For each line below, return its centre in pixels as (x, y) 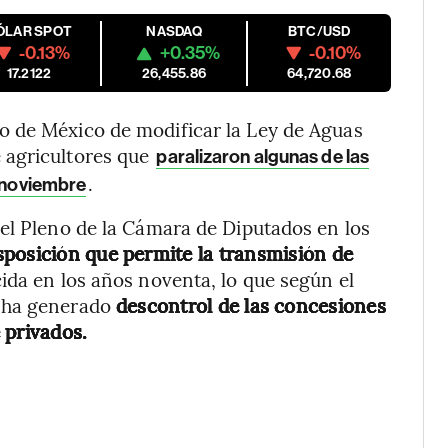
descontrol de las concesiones (250, 305)
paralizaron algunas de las (263, 156)
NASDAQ (174, 31)
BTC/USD (319, 31)
